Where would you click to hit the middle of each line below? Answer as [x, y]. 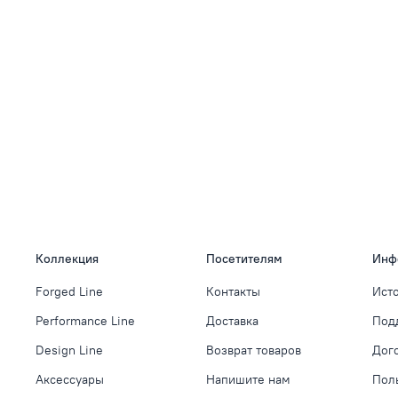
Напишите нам [248, 379]
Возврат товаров [254, 350]
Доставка [232, 320]
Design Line [69, 350]
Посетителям [244, 258]
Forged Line [69, 291]
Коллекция [67, 258]
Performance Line [85, 320]
